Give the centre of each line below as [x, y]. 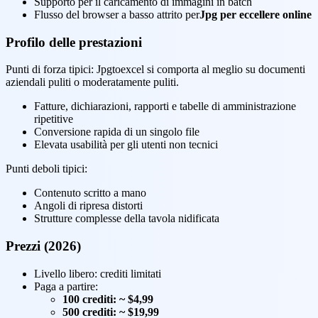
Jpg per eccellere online [256, 15]
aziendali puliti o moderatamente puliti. [92, 82]
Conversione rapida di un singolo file [117, 132]
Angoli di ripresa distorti [88, 206]
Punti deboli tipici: [46, 169]
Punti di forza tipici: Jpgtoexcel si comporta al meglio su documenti [155, 70]
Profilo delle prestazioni [74, 42]
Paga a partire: [66, 286]
